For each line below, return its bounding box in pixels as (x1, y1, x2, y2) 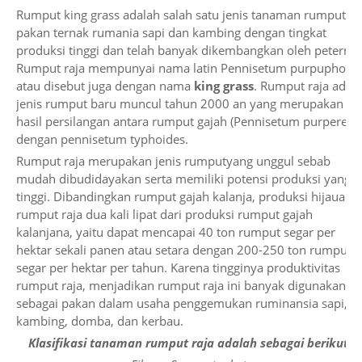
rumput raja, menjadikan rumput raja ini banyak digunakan (16, 277, 346, 293)
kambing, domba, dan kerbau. (16, 313, 187, 329)
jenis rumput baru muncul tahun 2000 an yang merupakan (16, 95, 343, 112)
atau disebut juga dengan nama (16, 78, 191, 94)
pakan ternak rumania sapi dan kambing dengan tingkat (16, 24, 326, 40)
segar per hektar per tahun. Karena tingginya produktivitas (16, 259, 340, 276)
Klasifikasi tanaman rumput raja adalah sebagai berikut (28, 335, 351, 351)
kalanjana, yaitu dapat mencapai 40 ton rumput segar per (16, 224, 335, 240)
